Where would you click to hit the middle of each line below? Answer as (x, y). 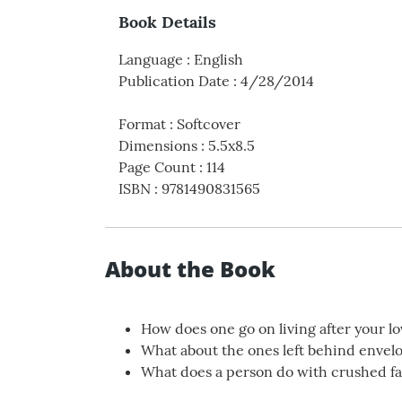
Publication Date (174, 81)
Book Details (167, 22)
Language (151, 59)
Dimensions (158, 145)
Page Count (157, 167)
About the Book (190, 269)
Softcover (209, 124)
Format (142, 124)
